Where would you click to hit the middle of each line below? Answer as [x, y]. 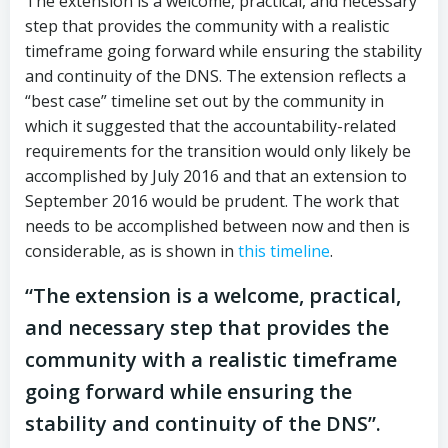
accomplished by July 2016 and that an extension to [216, 176]
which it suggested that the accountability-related [210, 126]
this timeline [284, 251]
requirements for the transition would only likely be [218, 151]
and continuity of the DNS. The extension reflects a [215, 76]
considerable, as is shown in [131, 251]
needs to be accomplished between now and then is [217, 226]
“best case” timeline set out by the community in [204, 101]
